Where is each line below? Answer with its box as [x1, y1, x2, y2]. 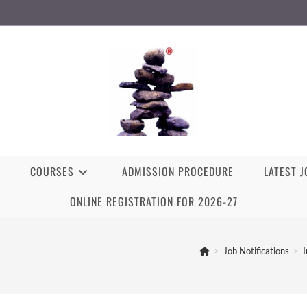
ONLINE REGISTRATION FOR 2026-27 [69, 193, 238, 210]
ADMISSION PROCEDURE [122, 162, 234, 180]
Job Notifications [223, 245, 289, 256]
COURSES [30, 162, 74, 180]
